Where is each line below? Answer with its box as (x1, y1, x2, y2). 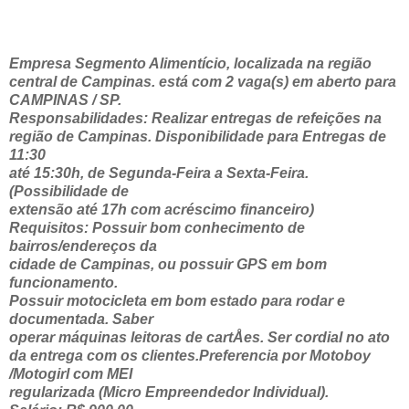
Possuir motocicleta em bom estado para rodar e (9, 292, 345, 309)
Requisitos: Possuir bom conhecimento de (9, 219, 305, 236)
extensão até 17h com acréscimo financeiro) (9, 201, 314, 217)
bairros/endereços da (9, 237, 157, 254)
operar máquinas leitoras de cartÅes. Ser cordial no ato (9, 329, 390, 345)
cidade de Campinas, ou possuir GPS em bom (9, 256, 327, 272)
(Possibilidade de (9, 183, 129, 199)
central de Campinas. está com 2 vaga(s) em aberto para (9, 73, 396, 89)
